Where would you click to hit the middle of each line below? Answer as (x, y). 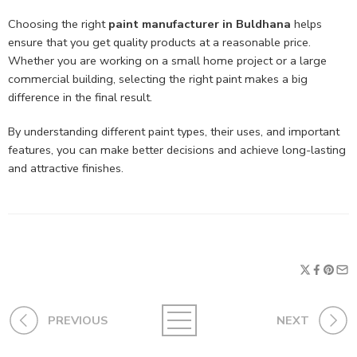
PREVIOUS (78, 321)
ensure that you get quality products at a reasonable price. (159, 43)
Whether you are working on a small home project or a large (167, 61)
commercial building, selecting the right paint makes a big (158, 79)
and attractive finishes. (66, 169)
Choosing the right (58, 24)
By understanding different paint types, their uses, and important (174, 132)
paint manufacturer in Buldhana (200, 24)
